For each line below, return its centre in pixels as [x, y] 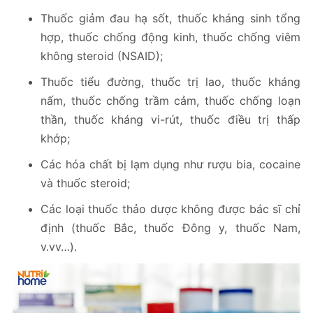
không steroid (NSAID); [102, 56]
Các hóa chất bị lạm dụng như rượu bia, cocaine [170, 165]
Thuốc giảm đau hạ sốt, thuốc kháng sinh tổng [170, 19]
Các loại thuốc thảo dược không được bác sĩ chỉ [170, 209]
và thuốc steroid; [85, 183]
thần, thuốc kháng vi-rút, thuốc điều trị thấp [170, 120]
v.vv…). [59, 247]
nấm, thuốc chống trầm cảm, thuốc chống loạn [170, 101]
